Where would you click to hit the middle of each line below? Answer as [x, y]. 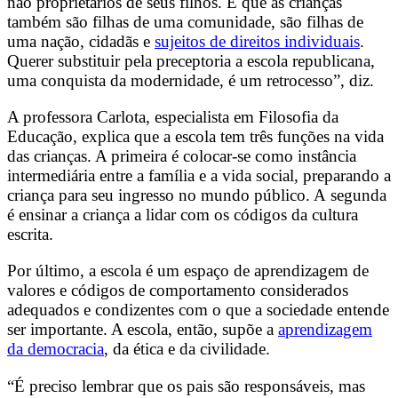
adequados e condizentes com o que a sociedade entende [198, 310]
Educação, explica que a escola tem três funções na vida [195, 137]
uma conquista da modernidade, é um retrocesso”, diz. [191, 81]
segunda [356, 195]
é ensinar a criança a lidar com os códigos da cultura [183, 215]
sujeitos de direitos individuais [257, 42]
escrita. [30, 235]
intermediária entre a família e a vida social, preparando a [199, 176]
